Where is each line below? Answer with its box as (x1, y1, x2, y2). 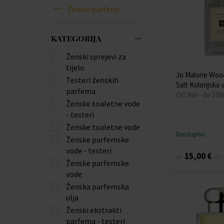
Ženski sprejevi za (66, 51, 126, 62)
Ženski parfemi (67, 3, 119, 14)
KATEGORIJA (51, 33, 101, 44)
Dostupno (176, 129, 205, 138)
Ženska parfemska (66, 181, 129, 192)
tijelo (66, 62, 84, 73)
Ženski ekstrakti (66, 205, 121, 215)
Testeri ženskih (66, 75, 118, 85)
